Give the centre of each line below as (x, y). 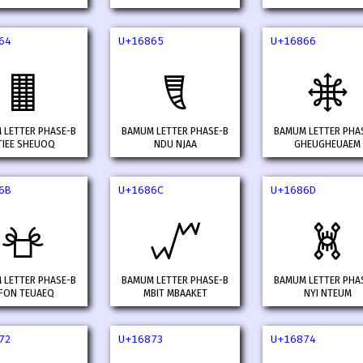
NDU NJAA (175, 145)
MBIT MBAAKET (175, 294)
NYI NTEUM (327, 294)
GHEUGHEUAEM (327, 145)
